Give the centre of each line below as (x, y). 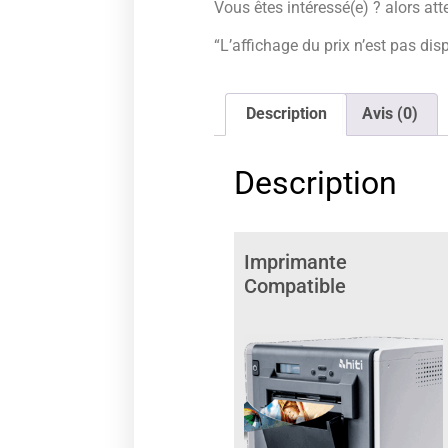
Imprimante (296, 262)
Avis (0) (389, 114)
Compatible (298, 286)
